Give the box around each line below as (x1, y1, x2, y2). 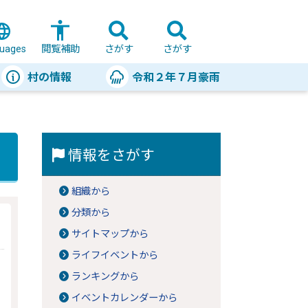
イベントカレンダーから (71, 292, 178, 304)
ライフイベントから (71, 250, 159, 261)
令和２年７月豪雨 (131, 71, 220, 84)
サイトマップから (71, 228, 149, 240)
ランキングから (71, 271, 140, 283)
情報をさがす (65, 147, 155, 164)
